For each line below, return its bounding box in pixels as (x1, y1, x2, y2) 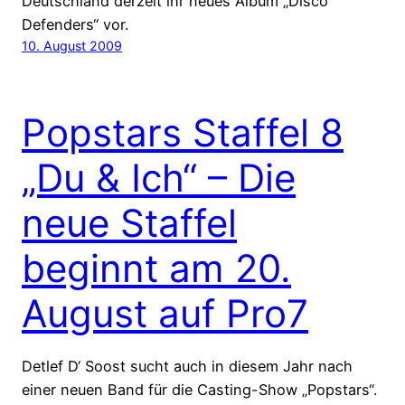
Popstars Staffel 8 (22, 109, 344, 156)
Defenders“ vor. (22, 15, 128, 34)
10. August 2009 (22, 38, 122, 54)
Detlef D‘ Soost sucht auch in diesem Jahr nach (22, 357, 353, 376)
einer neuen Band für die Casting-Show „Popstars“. (22, 381, 377, 400)
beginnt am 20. (22, 245, 291, 292)
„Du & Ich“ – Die (22, 155, 296, 202)
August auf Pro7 (22, 290, 308, 337)
